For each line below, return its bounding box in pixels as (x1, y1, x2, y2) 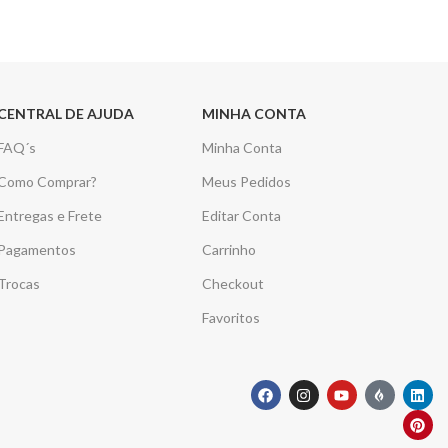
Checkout (202, 275, 265, 293)
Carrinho (202, 241, 257, 259)
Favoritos (202, 309, 261, 327)
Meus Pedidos (202, 173, 292, 191)
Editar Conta (202, 207, 282, 225)
